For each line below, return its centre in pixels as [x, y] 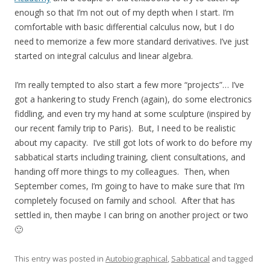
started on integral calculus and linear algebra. [104, 56]
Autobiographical [137, 259]
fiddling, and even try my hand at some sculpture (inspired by [133, 114]
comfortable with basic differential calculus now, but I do [124, 27]
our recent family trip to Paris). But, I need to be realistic [125, 128]
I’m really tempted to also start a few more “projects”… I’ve [129, 85]
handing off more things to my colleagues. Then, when [122, 171]
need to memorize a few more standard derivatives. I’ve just [132, 41]
